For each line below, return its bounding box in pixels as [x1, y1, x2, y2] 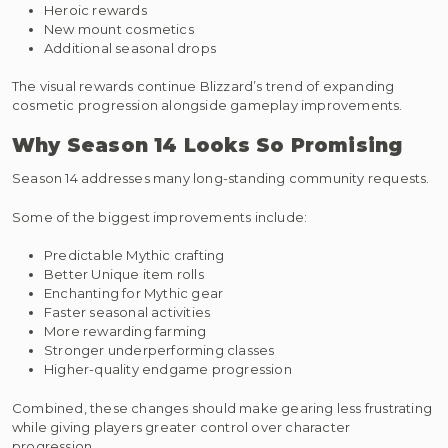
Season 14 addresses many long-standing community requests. [12, 170, 430, 187]
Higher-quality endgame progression [44, 361, 292, 378]
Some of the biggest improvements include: [12, 208, 308, 225]
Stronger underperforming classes [44, 342, 275, 359]
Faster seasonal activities [44, 304, 211, 321]
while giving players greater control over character [12, 418, 351, 435]
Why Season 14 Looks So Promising [12, 133, 403, 157]
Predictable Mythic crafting [44, 247, 225, 264]
